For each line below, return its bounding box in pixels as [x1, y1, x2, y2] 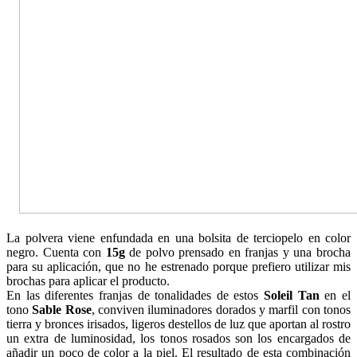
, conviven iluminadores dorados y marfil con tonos [91, 302, 351, 316]
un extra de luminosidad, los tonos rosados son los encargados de [6, 331, 351, 345]
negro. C [6, 245, 52, 259]
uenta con [51, 245, 106, 259]
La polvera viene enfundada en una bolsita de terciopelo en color [6, 230, 351, 245]
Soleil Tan [264, 288, 325, 302]
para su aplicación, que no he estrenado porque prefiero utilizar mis [6, 259, 351, 273]
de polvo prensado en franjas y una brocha [124, 245, 351, 259]
